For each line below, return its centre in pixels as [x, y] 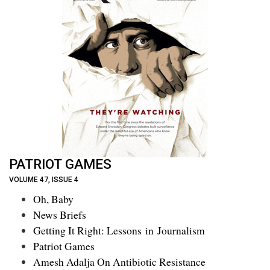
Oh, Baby [53, 199]
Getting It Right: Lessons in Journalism [119, 231]
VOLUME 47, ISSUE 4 [44, 179]
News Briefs [60, 215]
